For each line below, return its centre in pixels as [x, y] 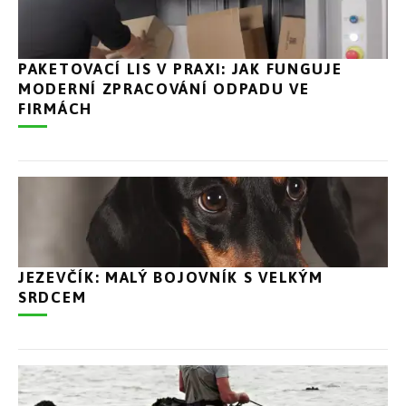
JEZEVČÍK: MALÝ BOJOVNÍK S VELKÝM [171, 277]
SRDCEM [53, 297]
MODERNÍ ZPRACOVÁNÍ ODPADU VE [164, 88]
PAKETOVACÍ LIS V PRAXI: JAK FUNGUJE [180, 68]
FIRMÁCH [55, 108]
